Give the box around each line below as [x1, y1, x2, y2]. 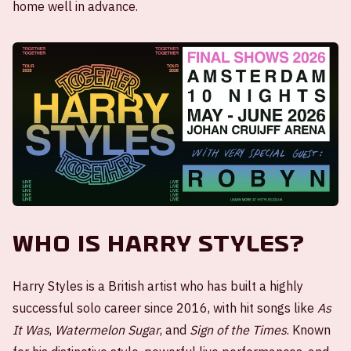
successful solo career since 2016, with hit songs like [13, 299, 317, 316]
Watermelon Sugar [55, 321, 160, 338]
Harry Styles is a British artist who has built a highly [13, 277, 303, 294]
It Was [13, 321, 49, 338]
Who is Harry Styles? [13, 229, 304, 258]
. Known [287, 321, 331, 338]
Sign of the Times [190, 321, 287, 338]
